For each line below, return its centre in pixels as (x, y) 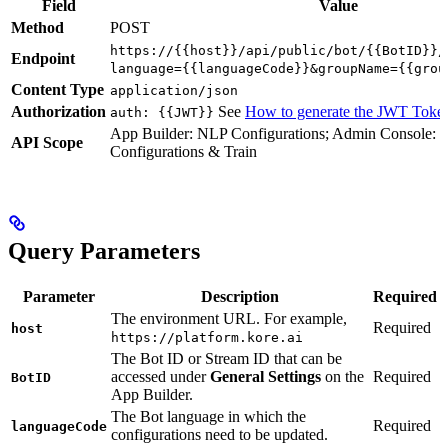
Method (37, 28)
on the (342, 376)
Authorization (58, 112)
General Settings (265, 376)
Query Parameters (104, 250)
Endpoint (43, 59)
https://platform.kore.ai (207, 337)
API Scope (47, 143)
